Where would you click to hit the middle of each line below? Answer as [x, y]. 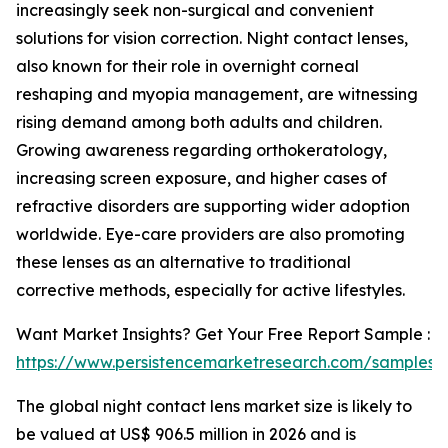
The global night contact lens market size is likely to [214, 406]
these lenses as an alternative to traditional [183, 262]
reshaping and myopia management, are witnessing [217, 94]
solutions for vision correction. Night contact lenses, [212, 38]
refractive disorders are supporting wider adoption [213, 206]
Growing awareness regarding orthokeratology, [201, 150]
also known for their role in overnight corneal [187, 66]
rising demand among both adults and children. [199, 122]
